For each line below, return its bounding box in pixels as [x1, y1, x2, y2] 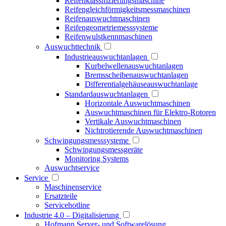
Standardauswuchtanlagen [65, 90, 150, 98]
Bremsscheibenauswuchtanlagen [85, 71, 188, 79]
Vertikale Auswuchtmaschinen [85, 117, 181, 126]
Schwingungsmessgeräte [65, 145, 143, 154]
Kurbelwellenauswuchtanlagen [85, 62, 183, 70]
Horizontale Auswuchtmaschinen [85, 99, 190, 107]
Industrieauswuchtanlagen [65, 52, 149, 61]
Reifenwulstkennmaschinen [65, 32, 152, 41]
